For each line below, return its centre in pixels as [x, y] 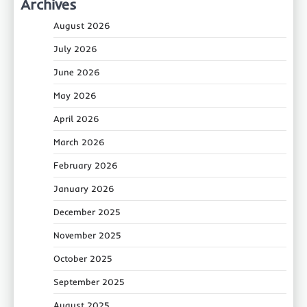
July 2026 [75, 49]
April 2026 [76, 119]
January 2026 [84, 189]
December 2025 [87, 212]
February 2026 [86, 165]
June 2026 [77, 72]
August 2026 [82, 26]
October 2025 [83, 259]
